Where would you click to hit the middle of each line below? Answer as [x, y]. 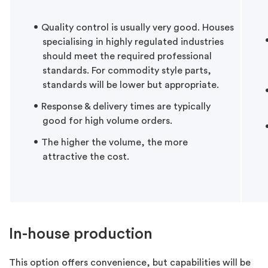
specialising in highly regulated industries [133, 42]
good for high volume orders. [107, 121]
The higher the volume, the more [115, 142]
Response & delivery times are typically [126, 106]
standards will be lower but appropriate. [131, 85]
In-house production [81, 234]
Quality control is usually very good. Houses [138, 27]
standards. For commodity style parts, [127, 70]
